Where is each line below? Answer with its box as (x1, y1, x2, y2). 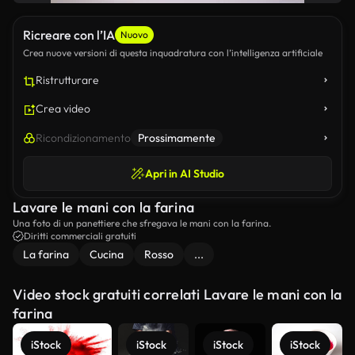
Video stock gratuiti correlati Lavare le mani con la (13, 285, 342, 303)
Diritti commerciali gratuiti (24, 230, 136, 242)
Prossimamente (138, 131, 216, 145)
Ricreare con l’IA (23, 27, 115, 43)
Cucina (90, 247, 124, 261)
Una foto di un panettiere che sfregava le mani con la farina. (13, 217, 271, 229)
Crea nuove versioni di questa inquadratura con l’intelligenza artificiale (23, 47, 323, 59)
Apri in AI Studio (145, 166, 224, 181)
